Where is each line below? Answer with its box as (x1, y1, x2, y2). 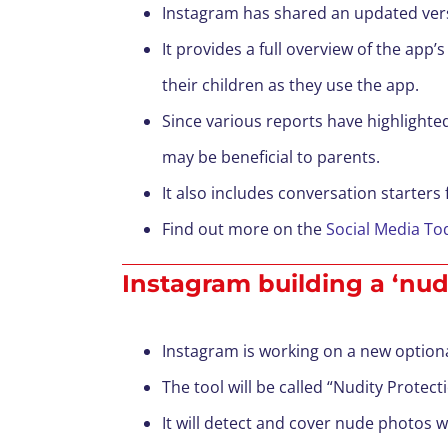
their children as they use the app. (162, 74, 419, 96)
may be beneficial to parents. (162, 146, 380, 168)
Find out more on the (162, 218, 326, 240)
